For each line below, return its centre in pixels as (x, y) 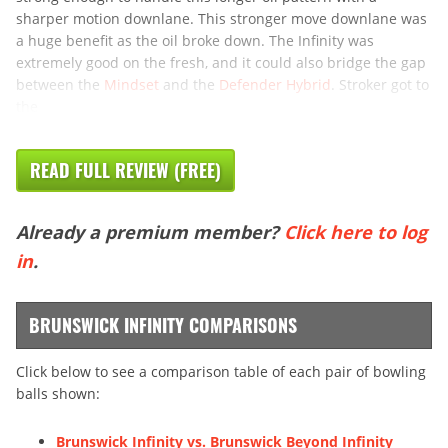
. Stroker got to (380, 84)
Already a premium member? (150, 231)
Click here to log (355, 231)
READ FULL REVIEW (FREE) (125, 169)
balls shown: (58, 393)
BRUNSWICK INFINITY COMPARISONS (163, 324)
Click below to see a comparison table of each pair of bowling (221, 371)
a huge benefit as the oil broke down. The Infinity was (195, 40)
